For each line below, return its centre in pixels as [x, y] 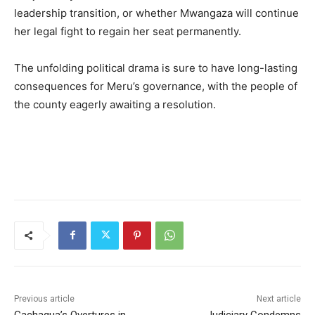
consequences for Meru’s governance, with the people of [156, 86]
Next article [278, 298]
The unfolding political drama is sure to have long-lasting [156, 67]
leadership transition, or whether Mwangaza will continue [156, 13]
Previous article [44, 298]
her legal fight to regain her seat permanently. [128, 31]
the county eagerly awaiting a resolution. [115, 104]
